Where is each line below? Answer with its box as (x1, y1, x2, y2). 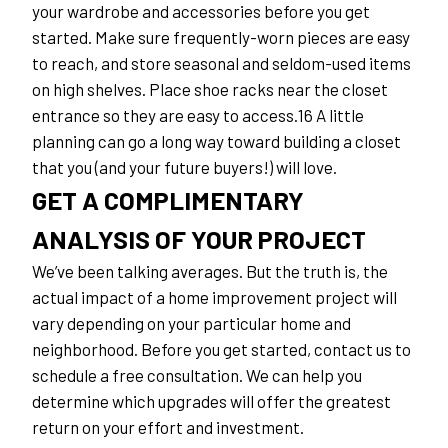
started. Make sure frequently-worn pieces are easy (32, 27, 410, 48)
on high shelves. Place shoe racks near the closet (32, 79, 388, 100)
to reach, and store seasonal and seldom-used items (32, 53, 411, 74)
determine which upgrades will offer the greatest (32, 391, 391, 412)
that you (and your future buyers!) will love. (32, 157, 337, 178)
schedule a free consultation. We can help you (32, 365, 362, 386)
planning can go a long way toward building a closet (32, 131, 401, 152)
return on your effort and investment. (32, 417, 304, 438)
